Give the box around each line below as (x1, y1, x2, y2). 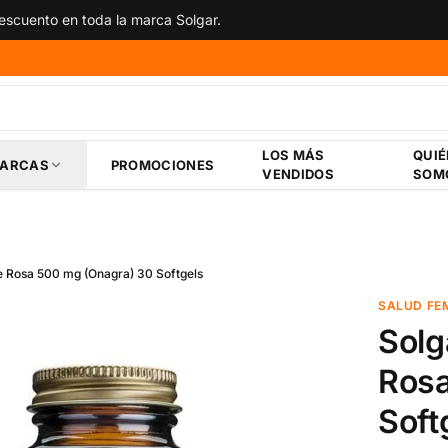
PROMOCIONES (110, 156, 215, 173)
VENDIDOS (262, 166, 335, 182)
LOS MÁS (262, 147, 325, 163)
